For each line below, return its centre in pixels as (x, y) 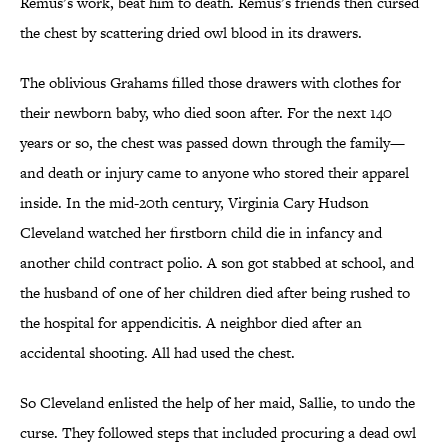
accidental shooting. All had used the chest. (159, 353)
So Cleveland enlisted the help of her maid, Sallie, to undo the (217, 403)
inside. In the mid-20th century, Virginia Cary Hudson (194, 203)
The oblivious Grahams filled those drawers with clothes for (210, 83)
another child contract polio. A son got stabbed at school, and (217, 263)
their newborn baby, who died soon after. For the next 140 (206, 113)
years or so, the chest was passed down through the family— (212, 143)
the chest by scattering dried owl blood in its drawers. (191, 33)
